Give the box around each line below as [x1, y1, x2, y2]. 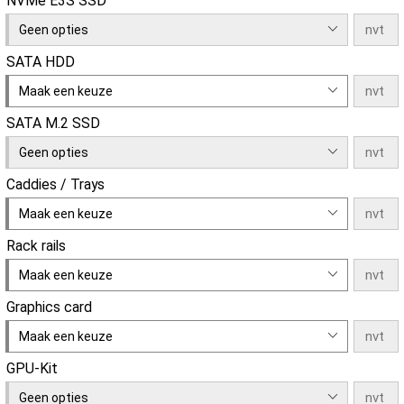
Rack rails [6, 236, 66, 254]
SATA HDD [6, 52, 75, 70]
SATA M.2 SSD [6, 114, 100, 132]
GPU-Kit [6, 359, 58, 377]
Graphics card [6, 298, 92, 316]
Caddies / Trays [6, 175, 105, 193]
